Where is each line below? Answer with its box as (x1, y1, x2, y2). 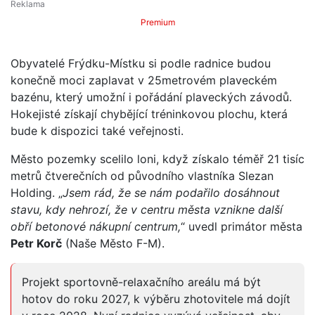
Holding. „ (11, 186, 63, 200)
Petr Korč (11, 236, 62, 251)
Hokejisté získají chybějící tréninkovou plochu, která (11, 107, 288, 122)
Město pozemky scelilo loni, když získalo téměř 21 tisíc (11, 152, 304, 167)
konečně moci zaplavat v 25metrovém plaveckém (11, 73, 277, 88)
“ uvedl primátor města (181, 219, 302, 234)
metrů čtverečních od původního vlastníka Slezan (11, 169, 274, 184)
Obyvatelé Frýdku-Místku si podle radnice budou (11, 56, 271, 71)
